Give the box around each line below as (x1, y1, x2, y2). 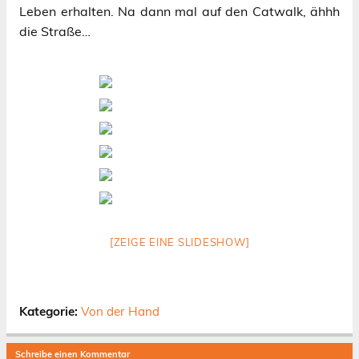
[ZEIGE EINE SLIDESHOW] (109, 236, 250, 249)
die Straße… (19, 23, 91, 40)
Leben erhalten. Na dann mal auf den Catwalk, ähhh (19, 3, 340, 20)
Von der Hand (81, 304, 159, 320)
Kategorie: (19, 304, 81, 320)
